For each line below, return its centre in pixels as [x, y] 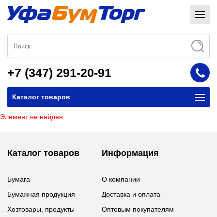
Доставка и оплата [131, 194]
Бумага [19, 179]
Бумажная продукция [41, 194]
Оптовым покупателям [138, 209]
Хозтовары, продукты [41, 209]
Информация [130, 153]
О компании [121, 179]
